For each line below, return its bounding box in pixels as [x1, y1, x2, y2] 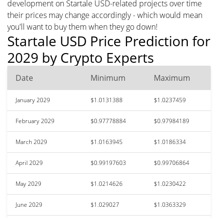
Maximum [154, 72, 190, 83]
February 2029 [16, 116, 54, 125]
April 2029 [16, 158, 43, 167]
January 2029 [16, 95, 50, 104]
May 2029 [16, 179, 41, 188]
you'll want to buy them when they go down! [7, 21, 158, 32]
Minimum [91, 72, 126, 83]
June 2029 [16, 200, 42, 209]
